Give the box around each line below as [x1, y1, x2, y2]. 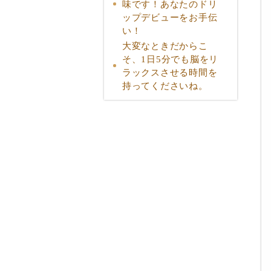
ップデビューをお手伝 [122, 12, 218, 22]
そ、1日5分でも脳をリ [122, 54, 219, 64]
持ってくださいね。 [122, 80, 208, 91]
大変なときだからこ [122, 41, 208, 51]
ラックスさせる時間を [122, 67, 218, 77]
